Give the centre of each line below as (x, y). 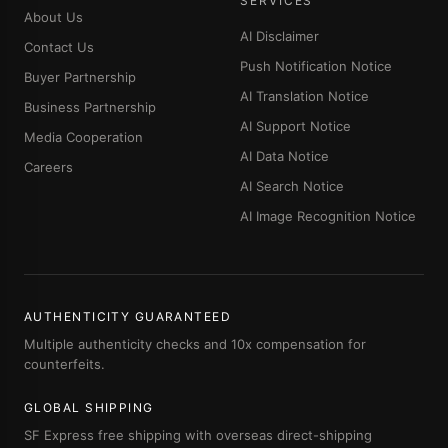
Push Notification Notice (316, 66)
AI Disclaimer (279, 36)
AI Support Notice (295, 126)
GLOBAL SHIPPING (89, 407)
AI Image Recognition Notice (328, 216)
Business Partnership (90, 107)
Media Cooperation (83, 137)
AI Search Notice (292, 186)
